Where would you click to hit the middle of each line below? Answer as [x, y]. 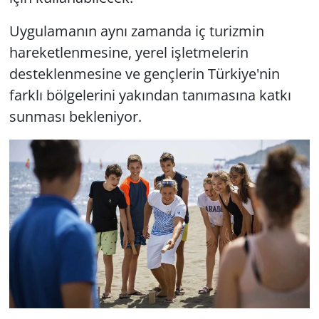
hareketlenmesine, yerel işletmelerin [129, 52]
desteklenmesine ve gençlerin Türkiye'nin [144, 73]
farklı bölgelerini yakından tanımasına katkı [150, 95]
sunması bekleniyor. [75, 116]
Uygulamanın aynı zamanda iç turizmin [136, 31]
